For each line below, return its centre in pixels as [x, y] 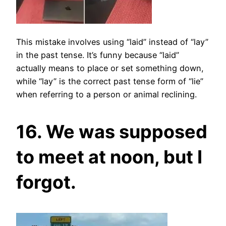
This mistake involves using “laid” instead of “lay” [112, 42]
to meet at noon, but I [109, 157]
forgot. [46, 182]
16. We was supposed [112, 132]
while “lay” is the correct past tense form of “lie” [110, 81]
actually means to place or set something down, [110, 68]
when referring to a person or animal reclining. [106, 95]
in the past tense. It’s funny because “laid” [98, 55]
